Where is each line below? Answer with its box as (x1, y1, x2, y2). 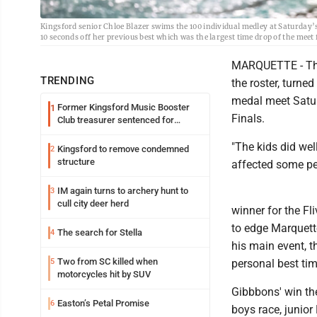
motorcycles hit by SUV (57, 268, 151, 279)
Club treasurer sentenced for (57, 114, 174, 125)
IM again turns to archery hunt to (57, 185, 188, 196)
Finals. (231, 111, 265, 125)
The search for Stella (57, 226, 142, 238)
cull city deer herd (57, 197, 129, 209)
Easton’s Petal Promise (57, 297, 149, 309)
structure (57, 156, 95, 167)
